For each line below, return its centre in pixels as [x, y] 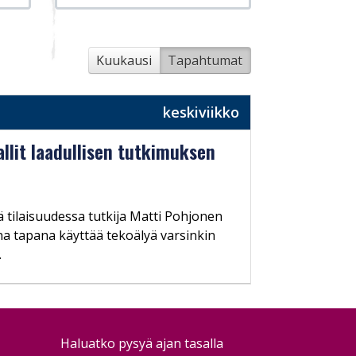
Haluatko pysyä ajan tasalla [142, 343]
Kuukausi [124, 60]
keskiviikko [201, 112]
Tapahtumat [205, 60]
